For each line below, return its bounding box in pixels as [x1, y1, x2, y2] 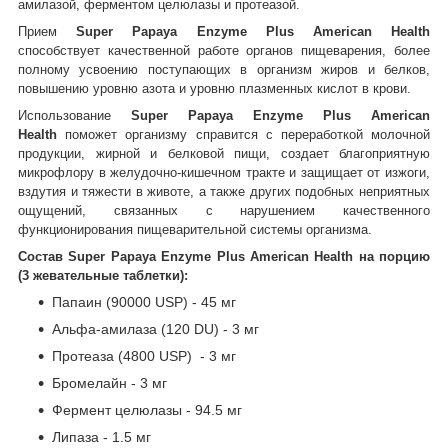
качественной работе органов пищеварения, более [107, 42, 431, 58]
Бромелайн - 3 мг [52, 374, 167, 391]
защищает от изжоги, [300, 164, 431, 180]
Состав [18, 248, 69, 264]
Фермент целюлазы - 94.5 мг [52, 401, 242, 418]
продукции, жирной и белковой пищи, [18, 145, 281, 161]
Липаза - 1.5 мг [52, 428, 151, 445]
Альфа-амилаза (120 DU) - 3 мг [52, 320, 259, 337]
